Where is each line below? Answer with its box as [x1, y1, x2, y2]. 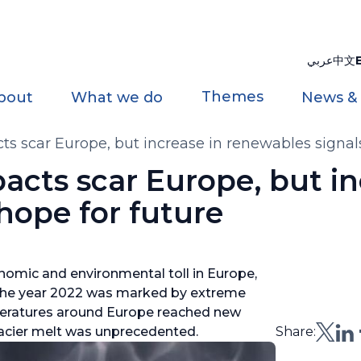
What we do [71, 89, 164, 106]
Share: [276, 324, 317, 339]
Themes [201, 88, 263, 106]
